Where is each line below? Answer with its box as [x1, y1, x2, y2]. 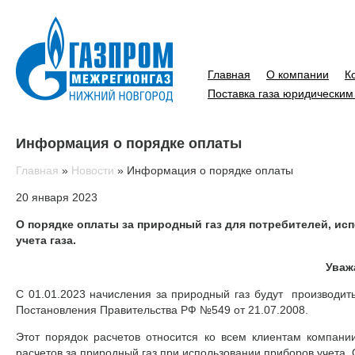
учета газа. [16, 233, 76, 246]
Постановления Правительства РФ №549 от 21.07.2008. [16, 303, 308, 316]
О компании [266, 66, 329, 82]
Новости [71, 163, 114, 177]
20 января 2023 [16, 190, 97, 204]
